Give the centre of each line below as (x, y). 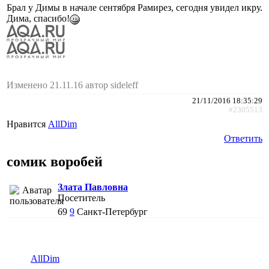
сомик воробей (55, 162)
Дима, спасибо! (38, 19)
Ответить (243, 139)
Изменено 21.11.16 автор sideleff (72, 85)
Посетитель (81, 198)
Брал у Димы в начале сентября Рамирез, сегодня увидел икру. (134, 8)
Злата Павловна (93, 187)
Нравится (27, 124)
